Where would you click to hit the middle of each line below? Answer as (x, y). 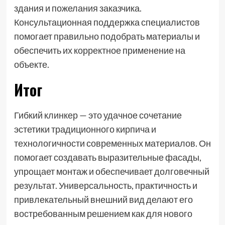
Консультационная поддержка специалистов (107, 22)
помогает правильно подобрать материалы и (107, 36)
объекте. (31, 64)
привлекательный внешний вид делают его (103, 199)
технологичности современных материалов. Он (112, 143)
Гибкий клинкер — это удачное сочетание (98, 115)
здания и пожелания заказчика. (78, 8)
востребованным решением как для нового (103, 213)
